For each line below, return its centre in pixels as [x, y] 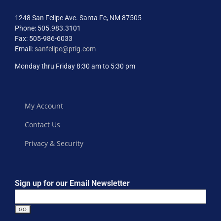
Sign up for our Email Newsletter [72, 183]
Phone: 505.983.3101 [48, 28]
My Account [44, 106]
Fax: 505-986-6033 [44, 38]
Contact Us [42, 125]
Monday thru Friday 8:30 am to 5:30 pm [75, 66]
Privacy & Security [54, 143]
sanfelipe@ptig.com [65, 49]
